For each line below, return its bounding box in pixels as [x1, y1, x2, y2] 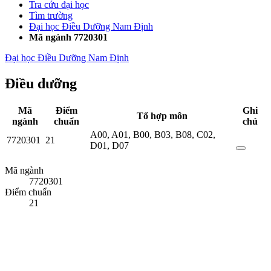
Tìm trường [29, 10, 73, 21]
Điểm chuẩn [5, 187, 51, 198]
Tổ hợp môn [136, 111, 188, 122]
